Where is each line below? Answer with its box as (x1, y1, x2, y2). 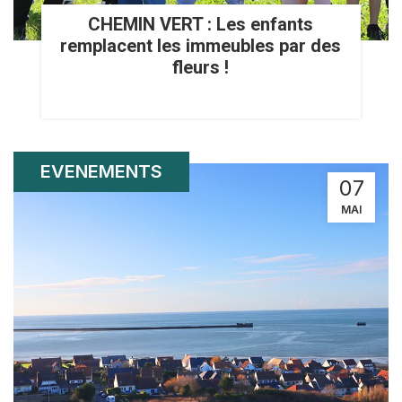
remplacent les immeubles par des (60, 35, 342, 57)
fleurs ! (172, 57, 230, 79)
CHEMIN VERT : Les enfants (88, 13, 314, 36)
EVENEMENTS (40, 161, 162, 183)
